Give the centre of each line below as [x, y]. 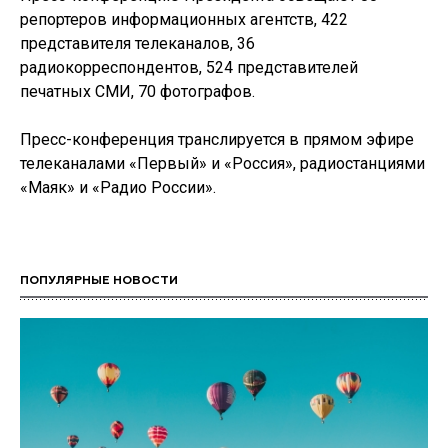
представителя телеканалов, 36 [137, 43]
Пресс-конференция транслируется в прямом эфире [217, 139]
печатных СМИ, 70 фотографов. [137, 91]
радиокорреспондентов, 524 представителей [189, 67]
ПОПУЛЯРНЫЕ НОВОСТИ [99, 281]
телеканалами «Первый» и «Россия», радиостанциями [222, 163]
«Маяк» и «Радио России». [118, 187]
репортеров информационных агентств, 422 [184, 19]
